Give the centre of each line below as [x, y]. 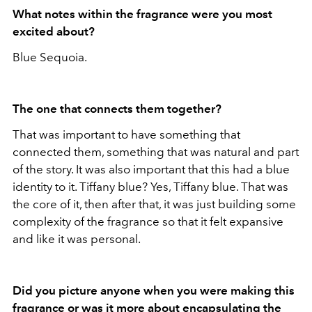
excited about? [55, 31]
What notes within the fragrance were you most [142, 14]
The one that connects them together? [118, 108]
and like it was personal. [77, 239]
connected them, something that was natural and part [156, 151]
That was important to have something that [126, 134]
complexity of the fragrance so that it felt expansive [148, 221]
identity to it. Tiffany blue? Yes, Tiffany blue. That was [150, 186]
